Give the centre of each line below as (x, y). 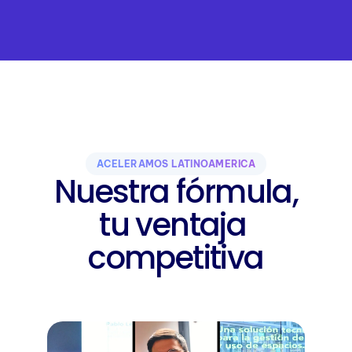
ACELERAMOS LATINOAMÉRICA (176, 163)
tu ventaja (173, 224)
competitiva (176, 257)
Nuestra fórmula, (176, 191)
